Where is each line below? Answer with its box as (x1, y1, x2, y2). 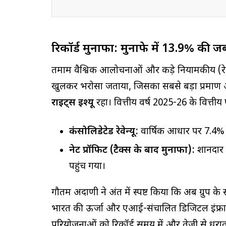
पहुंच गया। (69, 160, 105, 173)
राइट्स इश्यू (51, 96, 94, 109)
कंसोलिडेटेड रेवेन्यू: (69, 125, 138, 138)
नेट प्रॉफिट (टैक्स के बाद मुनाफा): (69, 144, 195, 157)
